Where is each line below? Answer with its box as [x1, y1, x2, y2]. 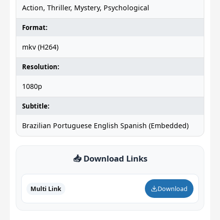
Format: [22, 23, 48, 32]
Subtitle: [22, 102, 50, 111]
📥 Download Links [73, 153, 147, 165]
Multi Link [30, 184, 61, 193]
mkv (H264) [22, 42, 58, 52]
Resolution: [22, 62, 59, 72]
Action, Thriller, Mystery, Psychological [22, 3, 149, 13]
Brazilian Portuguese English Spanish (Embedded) [22, 121, 189, 131]
